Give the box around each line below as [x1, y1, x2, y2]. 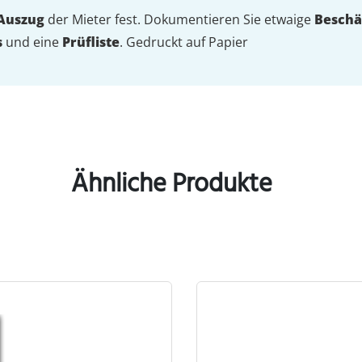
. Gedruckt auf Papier [120, 33, 248, 52]
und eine [2, 33, 62, 52]
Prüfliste [62, 33, 120, 52]
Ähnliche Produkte [70, 162, 272, 205]
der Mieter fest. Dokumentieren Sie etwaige [44, 11, 314, 29]
